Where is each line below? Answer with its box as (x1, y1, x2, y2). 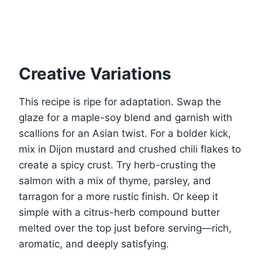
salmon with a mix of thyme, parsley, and (19, 174, 211, 187)
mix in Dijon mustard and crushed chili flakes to (19, 143, 241, 155)
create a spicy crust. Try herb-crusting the (19, 158, 216, 171)
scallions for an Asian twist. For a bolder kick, (19, 127, 231, 139)
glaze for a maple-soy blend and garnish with (19, 111, 232, 123)
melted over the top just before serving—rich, (19, 222, 232, 234)
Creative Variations (19, 63, 171, 84)
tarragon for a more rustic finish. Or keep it (19, 190, 218, 202)
